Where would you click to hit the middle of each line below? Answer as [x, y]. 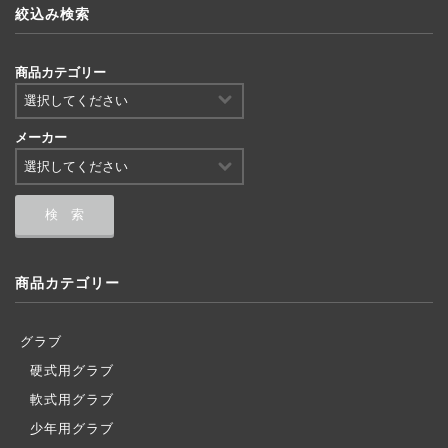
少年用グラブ [72, 429]
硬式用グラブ [72, 371]
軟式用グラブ [72, 400]
